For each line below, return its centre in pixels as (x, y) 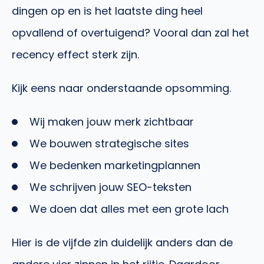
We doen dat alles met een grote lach (129, 209)
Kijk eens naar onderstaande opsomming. (121, 88)
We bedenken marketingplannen (115, 166)
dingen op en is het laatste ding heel (107, 11)
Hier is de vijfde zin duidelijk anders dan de (122, 243)
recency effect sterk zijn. (75, 55)
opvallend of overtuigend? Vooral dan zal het (131, 33)
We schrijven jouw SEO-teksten (110, 187)
